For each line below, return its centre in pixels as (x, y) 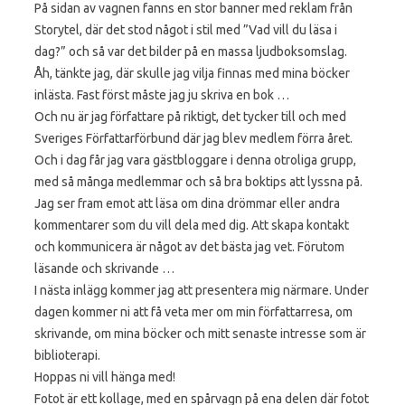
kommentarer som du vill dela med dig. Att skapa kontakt (192, 225)
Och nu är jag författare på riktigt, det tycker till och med (190, 116)
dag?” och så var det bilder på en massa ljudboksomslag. (191, 51)
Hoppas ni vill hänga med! (105, 377)
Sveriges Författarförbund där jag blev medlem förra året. (193, 138)
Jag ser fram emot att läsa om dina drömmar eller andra (187, 203)
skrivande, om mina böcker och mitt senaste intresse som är (200, 333)
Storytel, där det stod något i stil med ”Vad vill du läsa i (186, 29)
